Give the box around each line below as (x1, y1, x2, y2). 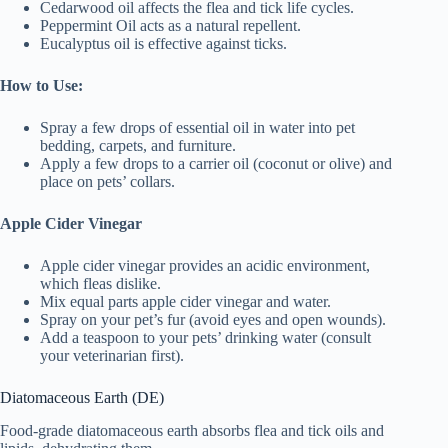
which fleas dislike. (40, 275, 161, 293)
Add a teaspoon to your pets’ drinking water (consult (40, 329, 371, 347)
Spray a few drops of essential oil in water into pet (40, 119, 355, 137)
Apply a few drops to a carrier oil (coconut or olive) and (40, 155, 392, 173)
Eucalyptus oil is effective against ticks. (40, 35, 287, 53)
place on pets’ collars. (40, 173, 175, 191)
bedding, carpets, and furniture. (40, 137, 236, 155)
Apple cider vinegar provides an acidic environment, (40, 257, 370, 275)
